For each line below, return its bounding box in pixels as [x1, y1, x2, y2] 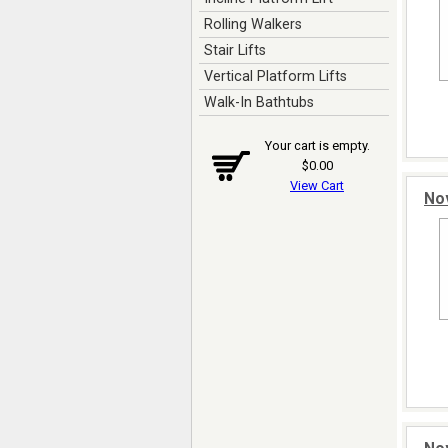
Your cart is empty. [264, 138, 370, 153]
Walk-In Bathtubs [203, 94, 314, 110]
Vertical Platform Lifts [203, 68, 347, 84]
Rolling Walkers [203, 16, 302, 32]
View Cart [290, 178, 344, 193]
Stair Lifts [203, 42, 266, 58]
